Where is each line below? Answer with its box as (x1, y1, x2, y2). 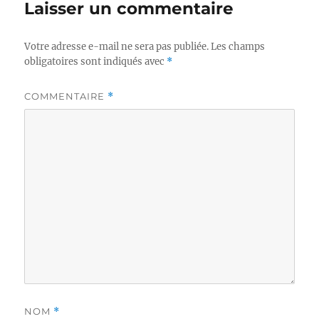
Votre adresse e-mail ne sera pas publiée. (24, 41, 209, 53)
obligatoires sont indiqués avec (24, 56, 167, 68)
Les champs (211, 41, 266, 53)
